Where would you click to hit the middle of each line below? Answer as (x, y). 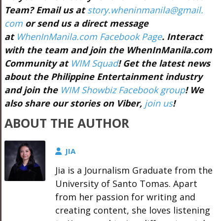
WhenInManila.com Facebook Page (89, 36)
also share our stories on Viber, (74, 103)
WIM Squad (94, 63)
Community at (37, 63)
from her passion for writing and (125, 197)
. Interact (182, 36)
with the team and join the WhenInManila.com (108, 50)
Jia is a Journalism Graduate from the (134, 170)
